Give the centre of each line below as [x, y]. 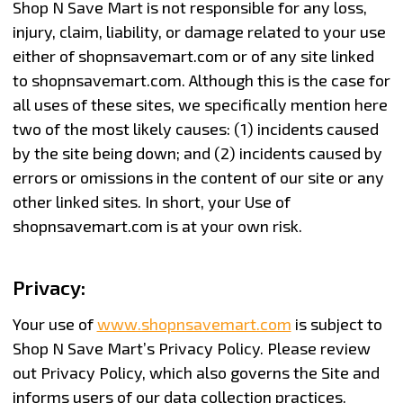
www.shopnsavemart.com [194, 323]
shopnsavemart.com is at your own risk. [157, 225]
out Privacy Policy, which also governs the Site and [196, 372]
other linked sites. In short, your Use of [151, 201]
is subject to [336, 323]
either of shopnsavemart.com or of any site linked [193, 55]
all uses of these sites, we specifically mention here [200, 104]
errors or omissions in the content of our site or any [198, 177]
